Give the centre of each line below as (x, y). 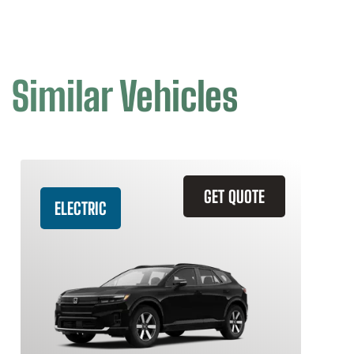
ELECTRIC (81, 208)
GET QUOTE (234, 196)
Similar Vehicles (125, 96)
